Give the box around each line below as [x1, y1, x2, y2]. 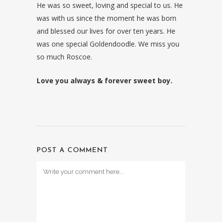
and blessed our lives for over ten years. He [37, 26, 175, 36]
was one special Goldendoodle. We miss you [37, 39, 179, 49]
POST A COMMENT [37, 146, 108, 154]
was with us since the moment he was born [37, 13, 176, 23]
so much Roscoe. [37, 52, 92, 61]
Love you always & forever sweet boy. [37, 75, 172, 85]
